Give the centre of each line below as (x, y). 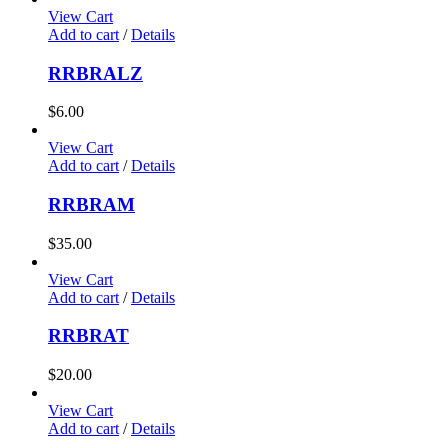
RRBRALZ (95, 73)
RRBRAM (91, 205)
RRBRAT (88, 336)
